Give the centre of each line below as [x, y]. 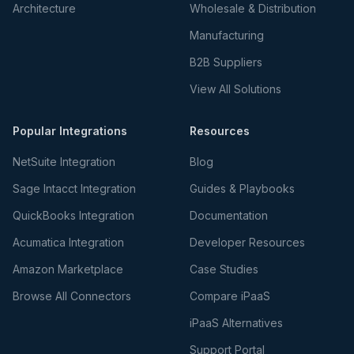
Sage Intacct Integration [74, 188]
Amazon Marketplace [68, 269]
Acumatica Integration [68, 242]
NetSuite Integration [64, 162]
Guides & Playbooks [242, 188]
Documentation [229, 215]
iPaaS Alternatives [236, 323]
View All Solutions [235, 89]
